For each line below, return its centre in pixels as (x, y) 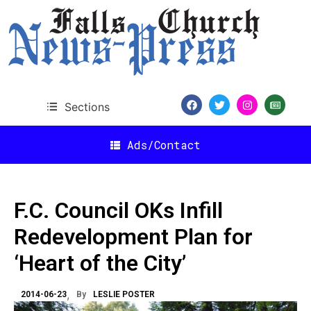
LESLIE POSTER (124, 294)
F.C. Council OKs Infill (118, 210)
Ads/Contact (164, 144)
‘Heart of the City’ (100, 263)
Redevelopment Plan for (133, 237)
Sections (87, 107)
